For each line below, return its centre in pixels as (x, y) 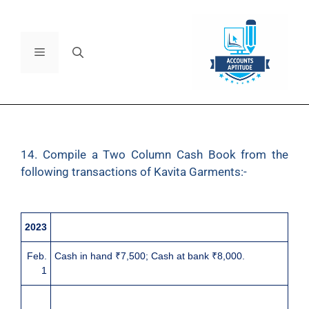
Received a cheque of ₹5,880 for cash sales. (152, 299)
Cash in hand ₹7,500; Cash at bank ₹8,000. (150, 256)
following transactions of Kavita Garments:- (134, 172)
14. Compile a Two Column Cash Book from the (154, 155)
